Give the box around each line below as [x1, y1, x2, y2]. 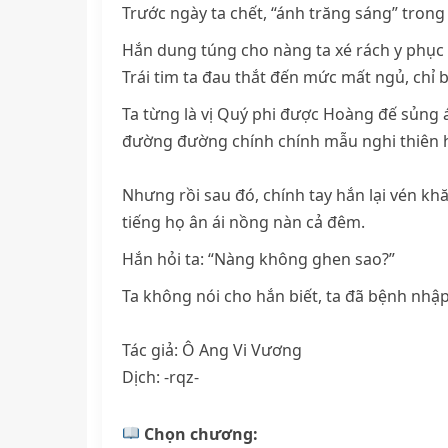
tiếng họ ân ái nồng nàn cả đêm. [122, 210, 365, 233]
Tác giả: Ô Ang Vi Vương [122, 338, 302, 361]
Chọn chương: [140, 422, 259, 445]
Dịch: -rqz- [122, 365, 203, 388]
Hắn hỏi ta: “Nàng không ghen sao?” [122, 247, 395, 270]
